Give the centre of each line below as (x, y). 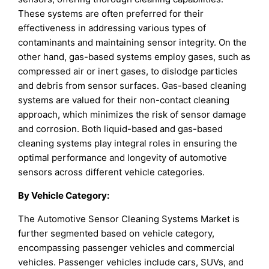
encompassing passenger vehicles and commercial (127, 247)
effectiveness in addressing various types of (112, 28)
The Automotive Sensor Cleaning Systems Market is (129, 219)
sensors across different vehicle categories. (112, 172)
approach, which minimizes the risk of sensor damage (132, 114)
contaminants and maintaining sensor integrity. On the (133, 42)
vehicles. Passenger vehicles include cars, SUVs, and (131, 262)
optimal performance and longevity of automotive (123, 157)
